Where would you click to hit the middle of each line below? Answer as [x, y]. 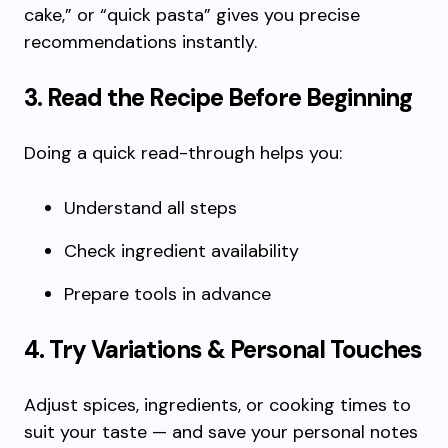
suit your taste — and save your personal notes [221, 432]
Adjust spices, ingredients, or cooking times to [217, 405]
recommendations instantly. [140, 42]
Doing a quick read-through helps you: [183, 153]
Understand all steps [150, 208]
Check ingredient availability [181, 251]
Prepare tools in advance [167, 294]
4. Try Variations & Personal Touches [223, 349]
